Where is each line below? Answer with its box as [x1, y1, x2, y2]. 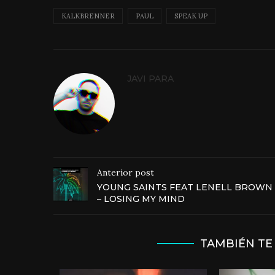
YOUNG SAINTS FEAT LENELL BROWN [97, 182, 273, 193]
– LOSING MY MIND [97, 193, 185, 205]
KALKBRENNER [61, 12, 115, 21]
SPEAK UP [174, 12, 207, 21]
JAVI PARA [127, 73, 174, 85]
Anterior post [97, 167, 154, 179]
